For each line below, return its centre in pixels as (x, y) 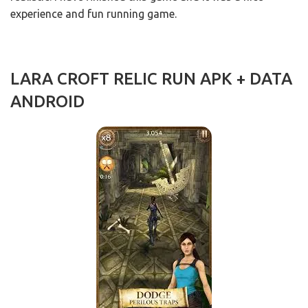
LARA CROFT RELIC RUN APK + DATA (151, 79)
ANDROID (47, 102)
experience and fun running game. (93, 14)
